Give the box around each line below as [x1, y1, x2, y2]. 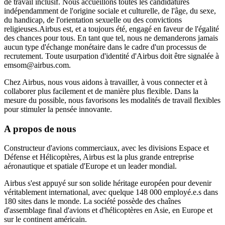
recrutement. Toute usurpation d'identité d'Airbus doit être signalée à [4, 52, 219, 60]
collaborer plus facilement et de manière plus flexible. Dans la [4, 87, 198, 95]
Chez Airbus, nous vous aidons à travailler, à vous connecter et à [4, 78, 207, 86]
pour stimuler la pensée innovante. [4, 105, 112, 114]
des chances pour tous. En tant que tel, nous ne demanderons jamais [4, 34, 218, 42]
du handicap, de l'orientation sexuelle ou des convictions [4, 16, 182, 24]
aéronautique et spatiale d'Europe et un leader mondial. [4, 162, 177, 171]
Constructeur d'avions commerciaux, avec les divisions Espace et [4, 144, 209, 153]
